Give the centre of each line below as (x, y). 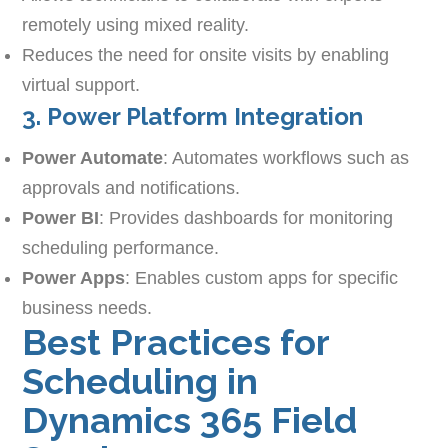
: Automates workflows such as (286, 158)
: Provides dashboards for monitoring (246, 218)
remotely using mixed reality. (136, 25)
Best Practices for (176, 342)
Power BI (61, 218)
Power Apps (74, 278)
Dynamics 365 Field (190, 420)
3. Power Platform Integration (193, 117)
